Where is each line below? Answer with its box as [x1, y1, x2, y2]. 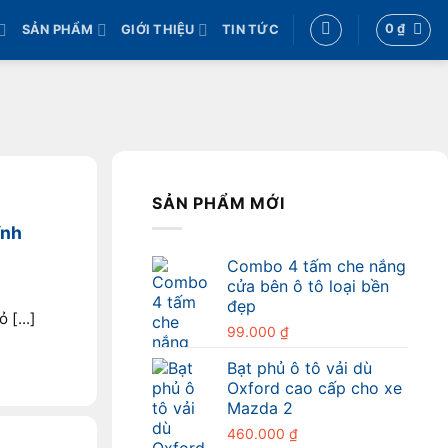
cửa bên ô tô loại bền [227, 275, 389, 296]
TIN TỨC [222, 22, 279, 37]
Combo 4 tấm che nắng [227, 255, 406, 276]
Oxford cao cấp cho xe [227, 377, 402, 398]
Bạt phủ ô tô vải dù [227, 357, 372, 378]
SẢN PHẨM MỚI [152, 193, 285, 214]
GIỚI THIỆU [121, 22, 195, 37]
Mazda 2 [227, 397, 293, 418]
